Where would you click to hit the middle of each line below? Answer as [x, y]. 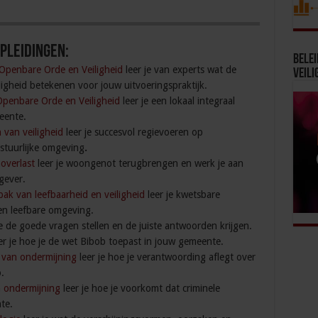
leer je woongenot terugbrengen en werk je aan [139, 164]
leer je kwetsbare [182, 195]
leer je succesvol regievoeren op [133, 132]
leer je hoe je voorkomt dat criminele [140, 289]
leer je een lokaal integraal [177, 101]
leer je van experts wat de [179, 70]
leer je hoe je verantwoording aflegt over [166, 257]
